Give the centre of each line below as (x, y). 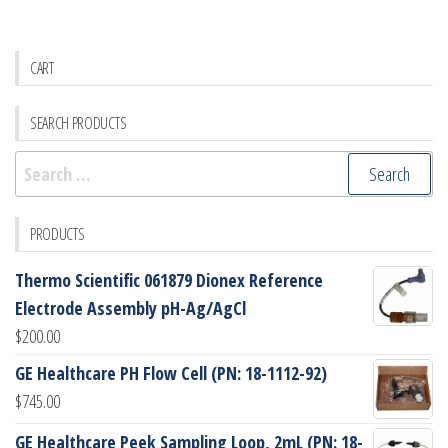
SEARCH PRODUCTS (78, 122)
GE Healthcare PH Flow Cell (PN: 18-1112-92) (171, 372)
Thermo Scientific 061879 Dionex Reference (169, 279)
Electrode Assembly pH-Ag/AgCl (130, 307)
